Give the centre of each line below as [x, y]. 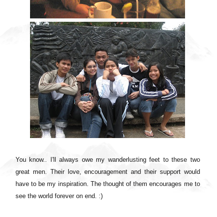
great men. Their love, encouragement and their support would [108, 172]
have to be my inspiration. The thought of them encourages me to [108, 184]
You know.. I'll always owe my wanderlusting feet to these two [108, 160]
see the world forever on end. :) [59, 196]
